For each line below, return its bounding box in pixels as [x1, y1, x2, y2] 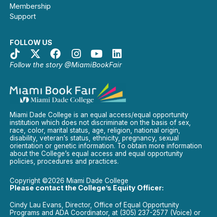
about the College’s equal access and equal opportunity [10, 150, 183, 158]
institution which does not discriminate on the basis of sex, [10, 119, 191, 127]
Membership [10, 1, 51, 10]
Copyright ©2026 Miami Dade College [10, 177, 128, 185]
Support [10, 12, 36, 20]
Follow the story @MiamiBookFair [10, 60, 122, 69]
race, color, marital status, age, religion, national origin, [10, 126, 180, 135]
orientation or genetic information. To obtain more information [10, 142, 202, 150]
